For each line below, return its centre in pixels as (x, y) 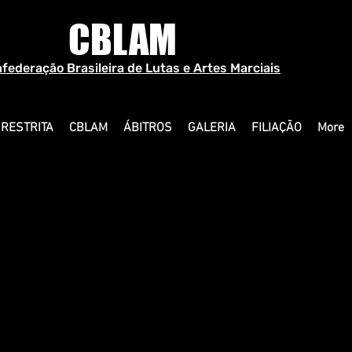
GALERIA (212, 128)
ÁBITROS (148, 128)
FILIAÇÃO (277, 128)
